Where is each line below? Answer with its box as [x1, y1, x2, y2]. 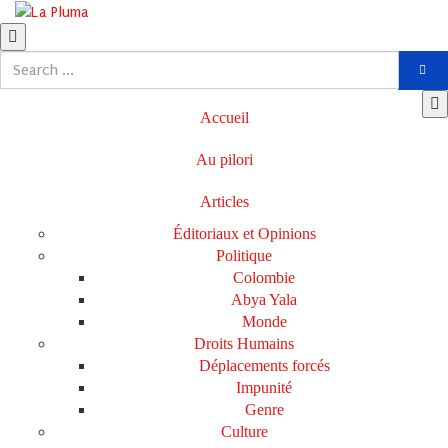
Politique [216, 247, 272, 265]
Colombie [233, 269, 295, 287]
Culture [220, 423, 268, 441]
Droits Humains [194, 335, 294, 353]
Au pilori [195, 151, 253, 169]
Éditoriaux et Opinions [172, 225, 316, 243]
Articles [199, 193, 249, 211]
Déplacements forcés [198, 357, 330, 375]
